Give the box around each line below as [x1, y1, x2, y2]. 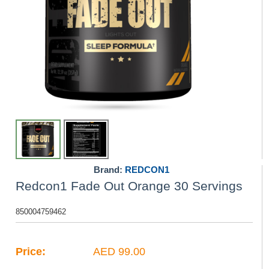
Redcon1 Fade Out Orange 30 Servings [16, 179, 243, 193]
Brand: [93, 165, 125, 175]
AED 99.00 [91, 246, 146, 258]
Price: [16, 246, 46, 258]
